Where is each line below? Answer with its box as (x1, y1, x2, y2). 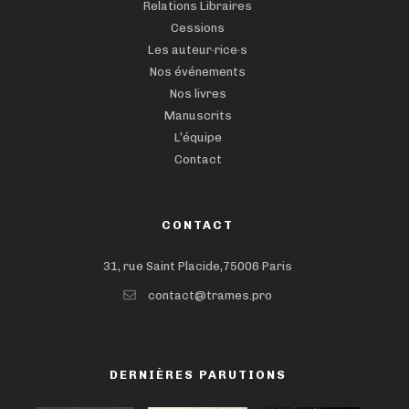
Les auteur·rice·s (148, 42, 247, 57)
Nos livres (169, 86, 226, 100)
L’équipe (173, 130, 222, 144)
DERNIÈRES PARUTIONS (109, 367, 287, 382)
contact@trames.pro (148, 288, 272, 302)
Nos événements (150, 64, 246, 79)
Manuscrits (163, 108, 232, 122)
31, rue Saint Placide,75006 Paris (103, 258, 292, 273)
